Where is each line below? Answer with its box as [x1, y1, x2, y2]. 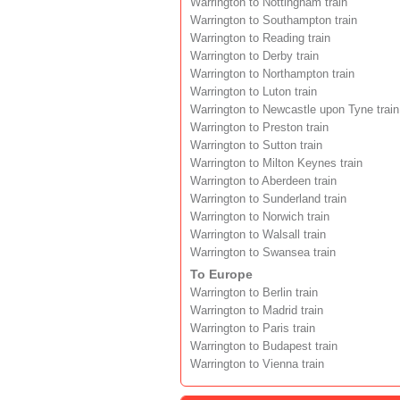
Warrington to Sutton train [190, 138, 322, 152]
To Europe [190, 266, 253, 281]
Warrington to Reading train [190, 31, 330, 45]
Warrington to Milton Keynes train [190, 156, 362, 170]
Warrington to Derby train [190, 49, 319, 62]
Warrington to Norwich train [190, 210, 329, 223]
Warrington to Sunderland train [190, 192, 346, 205]
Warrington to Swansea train [190, 246, 336, 259]
